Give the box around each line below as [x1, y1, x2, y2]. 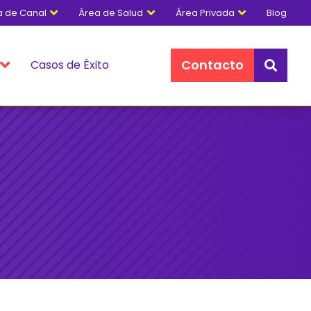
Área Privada [175, 6, 235, 19]
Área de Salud [78, 6, 144, 19]
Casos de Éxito [31, 56, 110, 73]
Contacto [181, 56, 244, 74]
